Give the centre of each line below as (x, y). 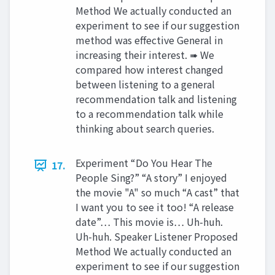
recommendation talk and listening (156, 99)
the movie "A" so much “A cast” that (157, 192)
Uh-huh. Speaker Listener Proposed (157, 236)
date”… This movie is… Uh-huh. (149, 222)
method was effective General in (149, 40)
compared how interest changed (149, 69)
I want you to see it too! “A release (155, 207)
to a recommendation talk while (149, 114)
